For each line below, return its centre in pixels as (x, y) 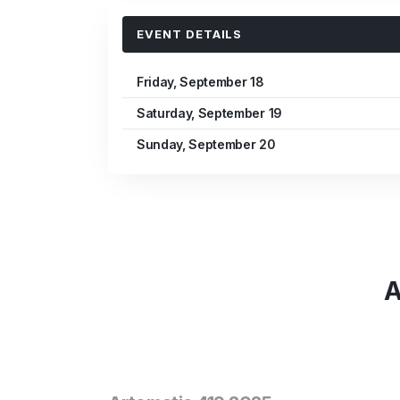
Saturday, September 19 (209, 113)
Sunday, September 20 (206, 145)
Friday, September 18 (200, 82)
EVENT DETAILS (189, 34)
